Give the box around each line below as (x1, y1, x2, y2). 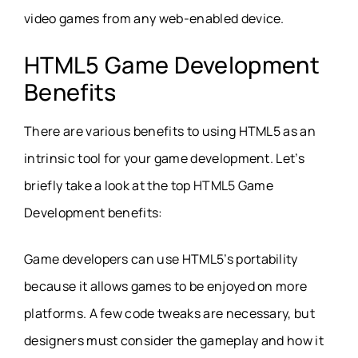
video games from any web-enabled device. (24, 10, 284, 28)
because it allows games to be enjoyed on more (24, 277, 308, 296)
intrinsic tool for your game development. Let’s (24, 149, 305, 168)
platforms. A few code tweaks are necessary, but (24, 304, 316, 323)
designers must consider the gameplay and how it (24, 332, 324, 350)
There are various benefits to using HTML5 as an (24, 122, 316, 141)
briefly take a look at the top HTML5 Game (24, 177, 274, 195)
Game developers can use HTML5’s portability (24, 250, 298, 268)
